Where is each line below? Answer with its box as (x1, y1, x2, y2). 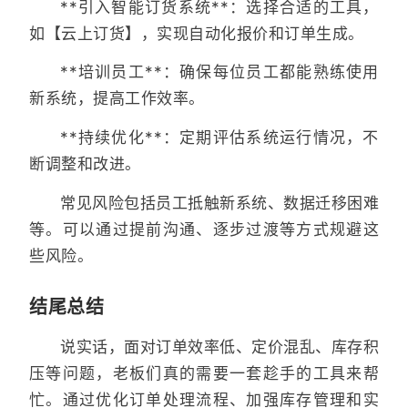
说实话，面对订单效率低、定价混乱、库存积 (60, 337, 379, 356)
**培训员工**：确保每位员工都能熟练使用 (60, 63, 379, 82)
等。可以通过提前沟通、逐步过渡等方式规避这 (29, 219, 379, 239)
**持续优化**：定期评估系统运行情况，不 (60, 128, 379, 148)
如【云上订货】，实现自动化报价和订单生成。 (29, 24, 364, 43)
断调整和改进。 (29, 155, 141, 174)
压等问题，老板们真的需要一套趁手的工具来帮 (29, 363, 379, 382)
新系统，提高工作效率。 (29, 89, 205, 108)
